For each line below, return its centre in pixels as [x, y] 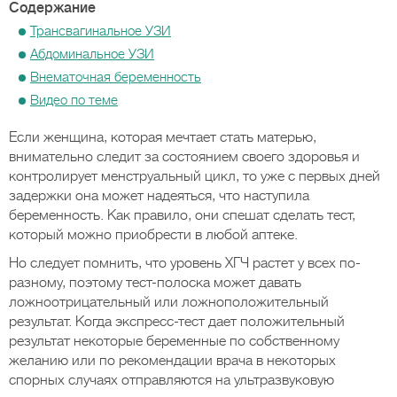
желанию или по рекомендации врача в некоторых [172, 361]
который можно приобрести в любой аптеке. [153, 235]
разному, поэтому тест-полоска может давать [155, 283]
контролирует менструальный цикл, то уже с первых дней [195, 176]
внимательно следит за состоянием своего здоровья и [184, 157]
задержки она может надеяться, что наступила [159, 196]
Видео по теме [74, 100]
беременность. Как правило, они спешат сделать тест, [182, 215]
